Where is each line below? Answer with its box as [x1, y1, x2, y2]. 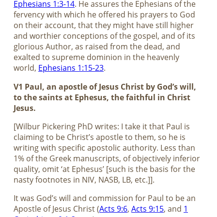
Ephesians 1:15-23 [38, 62, 104, 74]
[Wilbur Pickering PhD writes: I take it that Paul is [14, 121, 190, 132]
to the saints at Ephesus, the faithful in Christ [14, 92, 190, 103]
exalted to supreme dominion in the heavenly [14, 52, 179, 63]
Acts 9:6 [99, 203, 127, 215]
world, [14, 62, 38, 74]
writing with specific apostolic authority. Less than [14, 142, 195, 154]
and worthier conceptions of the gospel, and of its [14, 31, 195, 42]
